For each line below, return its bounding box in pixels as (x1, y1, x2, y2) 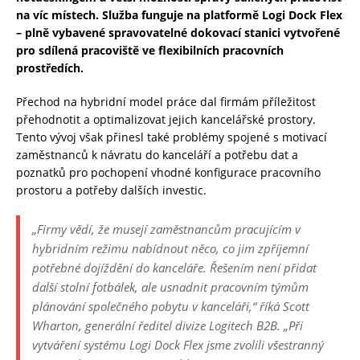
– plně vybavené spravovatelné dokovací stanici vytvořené (16, 25, 340, 41)
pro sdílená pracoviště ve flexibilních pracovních (16, 43, 284, 59)
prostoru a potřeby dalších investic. (16, 182, 207, 198)
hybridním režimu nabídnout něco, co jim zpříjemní (32, 240, 309, 257)
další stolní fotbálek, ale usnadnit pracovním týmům (32, 279, 309, 296)
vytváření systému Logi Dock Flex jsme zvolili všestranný (32, 337, 324, 354)
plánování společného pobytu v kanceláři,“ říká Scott (32, 298, 309, 315)
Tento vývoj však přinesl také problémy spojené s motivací (16, 129, 327, 145)
